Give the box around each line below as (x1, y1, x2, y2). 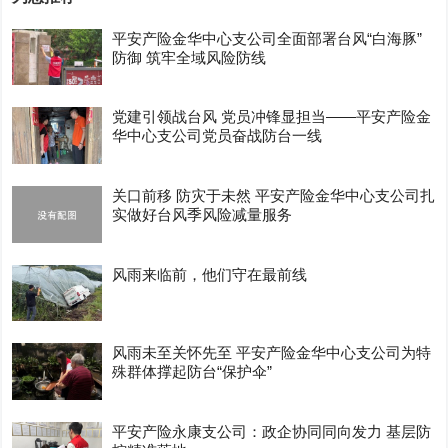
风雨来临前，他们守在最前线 (112, 265, 308, 283)
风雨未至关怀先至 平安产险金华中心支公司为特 (112, 344, 432, 362)
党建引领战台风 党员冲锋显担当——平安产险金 (112, 108, 432, 126)
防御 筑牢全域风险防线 (112, 48, 267, 66)
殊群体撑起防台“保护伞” (112, 363, 273, 381)
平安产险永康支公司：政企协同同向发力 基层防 (112, 422, 432, 440)
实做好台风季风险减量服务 (112, 206, 293, 224)
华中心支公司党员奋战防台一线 (112, 127, 323, 145)
